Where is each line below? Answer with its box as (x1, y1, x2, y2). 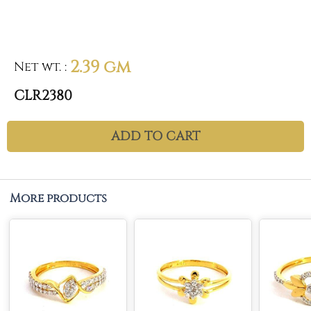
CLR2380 (14, 86, 72, 105)
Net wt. (14, 58, 61, 76)
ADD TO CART (111, 128, 200, 145)
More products (10, 190, 107, 206)
